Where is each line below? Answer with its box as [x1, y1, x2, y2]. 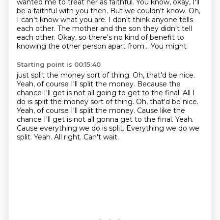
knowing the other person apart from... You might [16, 42, 187, 51]
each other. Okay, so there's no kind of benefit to [16, 33, 184, 42]
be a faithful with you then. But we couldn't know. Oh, [16, 6, 200, 15]
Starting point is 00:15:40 [16, 60, 101, 68]
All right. [54, 133, 83, 141]
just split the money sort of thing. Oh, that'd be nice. [16, 71, 195, 80]
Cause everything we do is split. [16, 124, 126, 133]
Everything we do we [126, 124, 199, 133]
